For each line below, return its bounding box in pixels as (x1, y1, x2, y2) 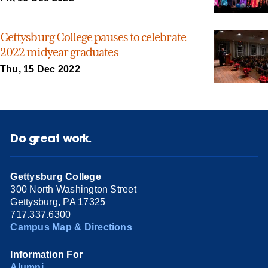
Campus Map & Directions (10, 221, 132, 232)
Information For (10, 249, 83, 260)
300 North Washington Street (10, 184, 136, 194)
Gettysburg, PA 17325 (10, 196, 106, 207)
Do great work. (10, 130, 92, 146)
